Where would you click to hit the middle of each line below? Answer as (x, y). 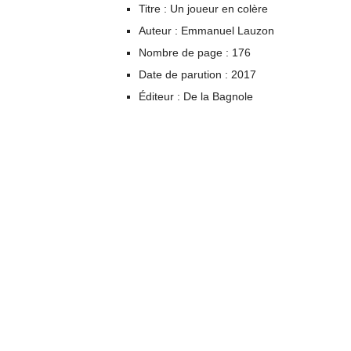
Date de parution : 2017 (197, 74)
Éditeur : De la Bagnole (196, 96)
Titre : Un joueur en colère (203, 8)
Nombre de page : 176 (195, 52)
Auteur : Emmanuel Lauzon (206, 30)
